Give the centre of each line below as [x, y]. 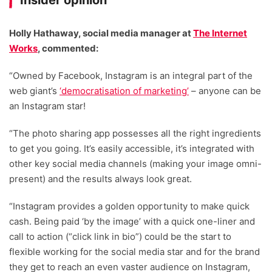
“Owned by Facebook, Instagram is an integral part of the [131, 76]
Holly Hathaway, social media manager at [101, 33]
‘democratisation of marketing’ [124, 91]
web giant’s [34, 91]
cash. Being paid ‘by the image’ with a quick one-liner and [132, 222]
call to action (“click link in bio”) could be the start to [120, 237]
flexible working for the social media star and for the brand [134, 252]
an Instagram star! [47, 106]
